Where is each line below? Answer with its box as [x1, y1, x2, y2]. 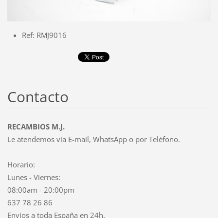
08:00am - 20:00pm [7, 184, 74, 195]
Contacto [7, 86, 69, 107]
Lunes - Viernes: [7, 172, 60, 182]
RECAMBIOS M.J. [7, 121, 65, 131]
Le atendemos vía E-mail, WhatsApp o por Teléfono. [7, 134, 180, 144]
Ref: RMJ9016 [21, 30, 67, 40]
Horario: [7, 159, 35, 169]
